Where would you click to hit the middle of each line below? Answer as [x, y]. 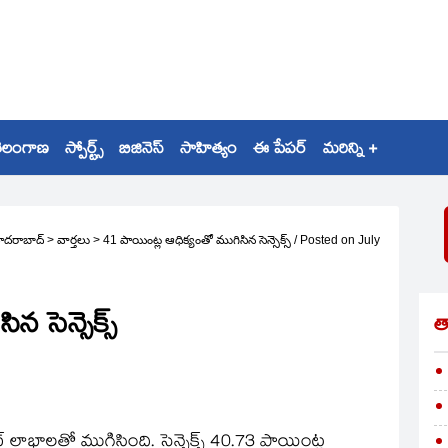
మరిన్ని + [350, 150]
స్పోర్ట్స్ [84, 150]
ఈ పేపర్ [280, 150]
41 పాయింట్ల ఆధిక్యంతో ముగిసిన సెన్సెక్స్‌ [197, 240]
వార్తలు [73, 240]
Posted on [327, 240]
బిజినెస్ [141, 150]
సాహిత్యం [208, 150]
